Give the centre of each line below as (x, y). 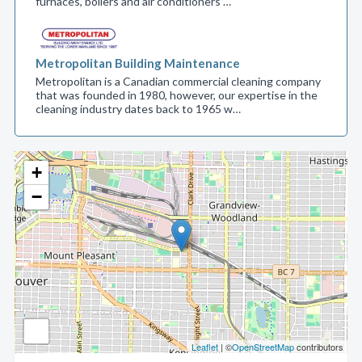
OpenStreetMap (263, 347)
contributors (319, 347)
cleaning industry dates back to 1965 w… (138, 109)
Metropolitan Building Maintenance (138, 63)
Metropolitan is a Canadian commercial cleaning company (178, 81)
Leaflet (205, 347)
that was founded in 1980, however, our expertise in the (177, 95)
